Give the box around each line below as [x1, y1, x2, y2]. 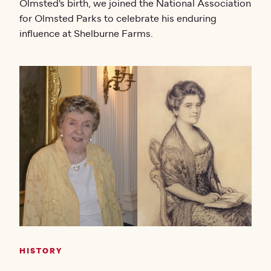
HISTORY [19, 247, 62, 256]
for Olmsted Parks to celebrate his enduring [19, 12, 217, 25]
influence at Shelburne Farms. [19, 27, 153, 40]
